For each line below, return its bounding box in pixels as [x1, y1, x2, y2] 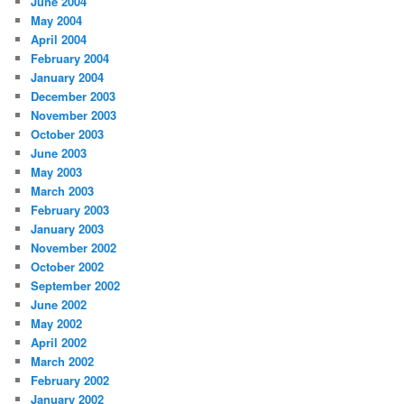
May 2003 [31, 163, 83, 181]
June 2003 [31, 144, 87, 162]
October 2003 [31, 125, 105, 143]
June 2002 [31, 296, 87, 314]
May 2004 [31, 12, 83, 30]
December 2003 [31, 87, 116, 106]
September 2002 [31, 277, 121, 295]
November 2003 [31, 106, 117, 124]
